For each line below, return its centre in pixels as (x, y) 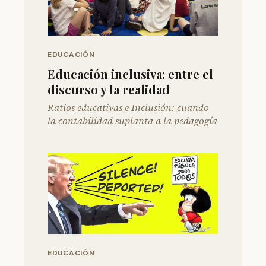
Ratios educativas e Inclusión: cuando (128, 107)
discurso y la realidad (109, 89)
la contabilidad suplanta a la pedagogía (132, 120)
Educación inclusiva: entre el (130, 74)
